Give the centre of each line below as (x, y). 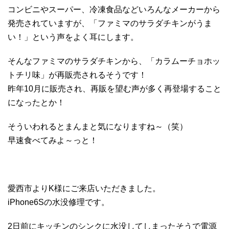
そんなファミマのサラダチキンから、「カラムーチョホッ (114, 61)
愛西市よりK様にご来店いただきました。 (84, 188)
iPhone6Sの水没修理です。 (59, 202)
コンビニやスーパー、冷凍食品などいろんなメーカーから (114, 9)
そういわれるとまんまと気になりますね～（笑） (98, 126)
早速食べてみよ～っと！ (53, 140)
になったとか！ (36, 102)
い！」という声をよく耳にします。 (73, 37)
